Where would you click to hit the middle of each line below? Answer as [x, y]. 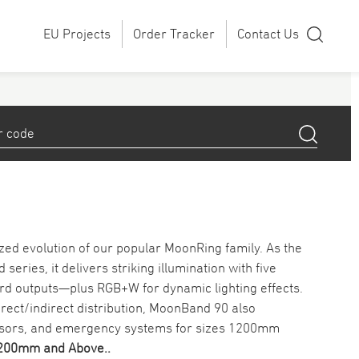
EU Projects [77, 34]
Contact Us [268, 34]
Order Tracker [174, 34]
